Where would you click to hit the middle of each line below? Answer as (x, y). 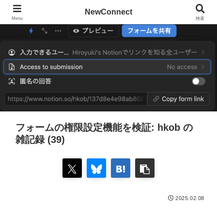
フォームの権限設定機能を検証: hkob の (104, 128)
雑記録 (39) (40, 140)
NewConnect (108, 12)
